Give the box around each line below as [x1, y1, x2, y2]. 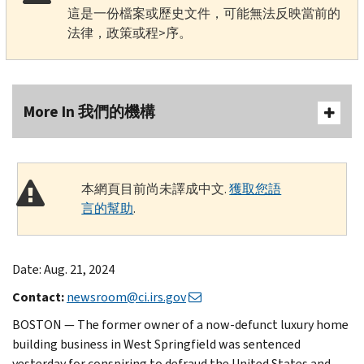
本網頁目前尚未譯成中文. [81, 180, 230, 197]
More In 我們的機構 [24, 101, 155, 122]
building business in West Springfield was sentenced [12, 335, 301, 353]
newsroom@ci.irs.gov [67, 288, 186, 305]
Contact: [12, 288, 67, 305]
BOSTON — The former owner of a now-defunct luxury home [12, 315, 349, 333]
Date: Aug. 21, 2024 [12, 260, 115, 278]
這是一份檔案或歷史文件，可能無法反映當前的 [67, 4, 340, 22]
